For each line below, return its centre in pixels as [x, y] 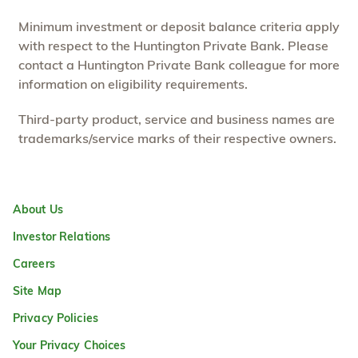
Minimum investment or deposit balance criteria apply [179, 27]
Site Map [37, 291]
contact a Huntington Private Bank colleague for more [179, 65]
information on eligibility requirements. [133, 84]
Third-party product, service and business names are [176, 119]
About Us [38, 210]
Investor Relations [62, 237]
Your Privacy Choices [70, 346]
